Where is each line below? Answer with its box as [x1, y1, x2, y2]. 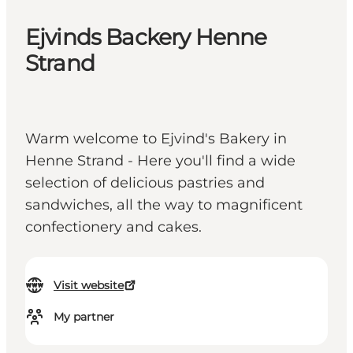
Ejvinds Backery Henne [25, 24, 267, 51]
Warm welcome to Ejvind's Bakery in [25, 130, 287, 148]
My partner [54, 310, 114, 325]
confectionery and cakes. [25, 218, 202, 236]
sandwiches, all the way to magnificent [25, 196, 303, 214]
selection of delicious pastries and [25, 174, 265, 192]
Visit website [54, 278, 124, 293]
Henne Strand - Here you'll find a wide [25, 152, 295, 170]
